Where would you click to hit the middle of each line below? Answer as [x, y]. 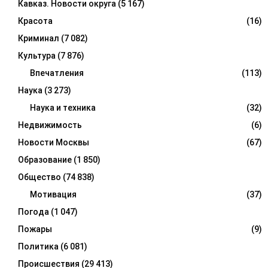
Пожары [35, 229]
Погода [33, 212]
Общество [39, 177]
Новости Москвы [54, 143]
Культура [37, 56]
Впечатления [57, 73]
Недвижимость [50, 125]
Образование [45, 160]
